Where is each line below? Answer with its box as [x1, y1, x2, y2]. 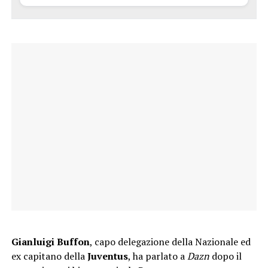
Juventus [87, 249, 128, 263]
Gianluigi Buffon [11, 235, 90, 249]
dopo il [209, 249, 242, 263]
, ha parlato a [127, 249, 187, 263]
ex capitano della [11, 249, 87, 263]
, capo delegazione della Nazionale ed [89, 235, 251, 249]
